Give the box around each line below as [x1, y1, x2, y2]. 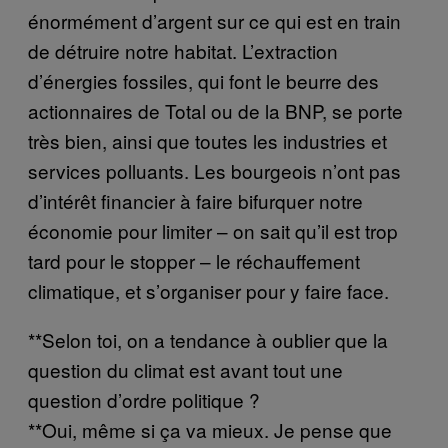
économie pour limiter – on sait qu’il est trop [28, 216, 398, 244]
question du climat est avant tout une [28, 355, 343, 383]
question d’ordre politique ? [28, 385, 260, 413]
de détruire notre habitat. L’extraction [28, 36, 338, 64]
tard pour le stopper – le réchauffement [28, 246, 360, 274]
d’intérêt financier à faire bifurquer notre [28, 186, 363, 214]
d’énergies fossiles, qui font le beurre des [28, 66, 379, 94]
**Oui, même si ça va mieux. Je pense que [28, 415, 392, 443]
